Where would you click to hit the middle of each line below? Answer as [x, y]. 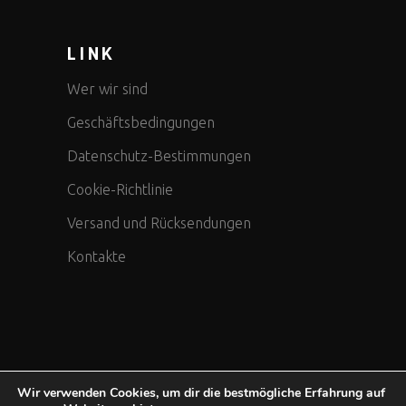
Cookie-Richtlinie [120, 190]
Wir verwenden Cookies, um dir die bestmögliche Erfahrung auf [201, 393]
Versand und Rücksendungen [159, 223]
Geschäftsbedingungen [141, 123]
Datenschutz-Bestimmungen [159, 156]
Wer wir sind [107, 89]
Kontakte [97, 257]
